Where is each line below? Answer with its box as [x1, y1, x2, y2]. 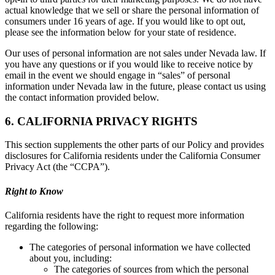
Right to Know [5, 185, 63, 196]
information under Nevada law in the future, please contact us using [5, 81, 266, 91]
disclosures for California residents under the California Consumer [5, 150, 260, 161]
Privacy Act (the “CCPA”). [5, 161, 110, 172]
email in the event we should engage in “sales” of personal [5, 70, 230, 80]
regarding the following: [5, 220, 98, 231]
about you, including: [29, 252, 112, 263]
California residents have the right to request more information [5, 209, 244, 220]
